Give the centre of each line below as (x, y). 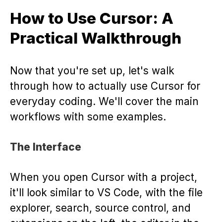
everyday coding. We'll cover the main (104, 101)
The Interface (46, 147)
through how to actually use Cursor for (105, 86)
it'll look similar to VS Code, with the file (106, 192)
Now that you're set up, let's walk (92, 70)
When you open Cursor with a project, (104, 177)
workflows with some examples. (88, 116)
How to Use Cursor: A (92, 18)
